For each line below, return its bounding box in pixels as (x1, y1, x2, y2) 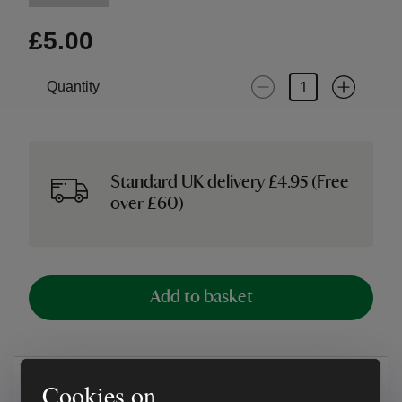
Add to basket (149, 289, 253, 307)
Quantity (47, 79, 100, 94)
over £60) (110, 196, 185, 214)
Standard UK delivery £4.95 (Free (110, 174, 350, 192)
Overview (32, 371, 116, 392)
